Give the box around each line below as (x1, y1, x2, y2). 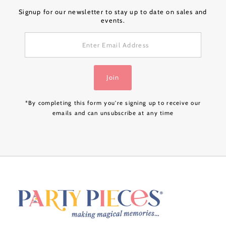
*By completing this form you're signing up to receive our (25, 99, 201, 107)
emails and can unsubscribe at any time (52, 109, 174, 117)
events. (100, 17, 125, 25)
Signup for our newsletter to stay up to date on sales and (19, 8, 207, 16)
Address (15, 53, 41, 61)
